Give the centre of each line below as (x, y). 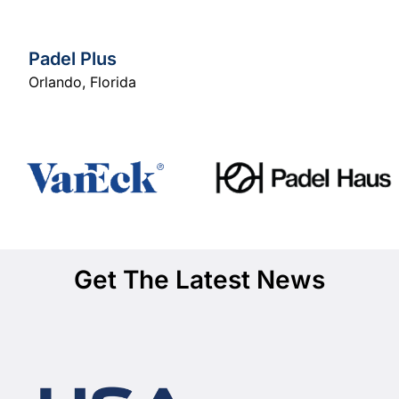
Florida (113, 81)
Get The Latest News (199, 279)
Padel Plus (73, 58)
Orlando (55, 81)
